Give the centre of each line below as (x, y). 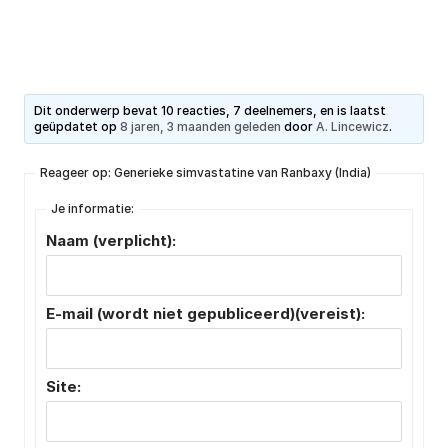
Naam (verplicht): (111, 241)
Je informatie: (92, 209)
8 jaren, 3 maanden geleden (201, 127)
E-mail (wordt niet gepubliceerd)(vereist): (205, 314)
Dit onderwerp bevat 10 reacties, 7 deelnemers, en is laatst (210, 111)
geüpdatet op (77, 127)
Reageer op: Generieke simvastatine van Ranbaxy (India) (205, 173)
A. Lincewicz (353, 127)
